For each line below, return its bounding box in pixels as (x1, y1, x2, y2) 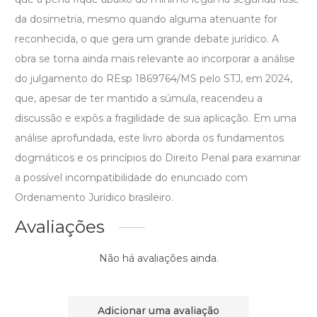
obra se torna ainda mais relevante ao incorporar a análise (15, 52, 295, 66)
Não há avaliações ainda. (98, 252, 219, 265)
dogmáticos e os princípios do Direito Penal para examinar (15, 151, 301, 165)
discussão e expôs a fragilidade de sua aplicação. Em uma (15, 112, 296, 125)
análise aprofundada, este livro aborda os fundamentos (15, 132, 284, 145)
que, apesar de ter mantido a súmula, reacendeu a (15, 92, 263, 105)
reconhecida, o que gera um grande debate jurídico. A (15, 33, 279, 46)
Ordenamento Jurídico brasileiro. (15, 191, 173, 204)
